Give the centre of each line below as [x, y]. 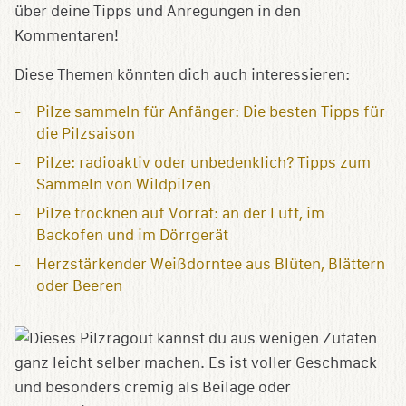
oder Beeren [79, 286]
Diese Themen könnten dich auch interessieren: [182, 75]
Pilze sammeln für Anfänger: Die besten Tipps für [211, 112]
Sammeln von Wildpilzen [124, 185]
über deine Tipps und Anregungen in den [158, 12]
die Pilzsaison [86, 134]
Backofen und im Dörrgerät [132, 236]
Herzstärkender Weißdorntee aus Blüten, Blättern [211, 265]
